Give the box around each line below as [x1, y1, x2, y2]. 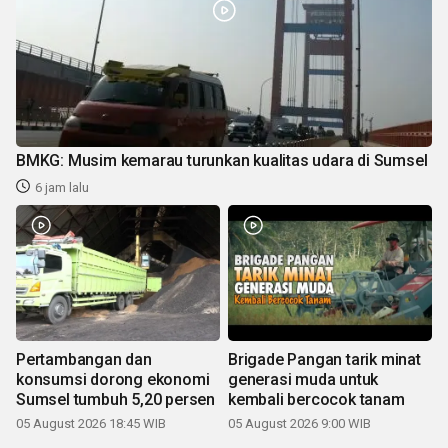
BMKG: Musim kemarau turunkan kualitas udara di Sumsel [16, 150, 428, 170]
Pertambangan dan [16, 349, 152, 369]
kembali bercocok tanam [228, 389, 405, 409]
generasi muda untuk [228, 369, 379, 389]
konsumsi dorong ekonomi [16, 369, 210, 389]
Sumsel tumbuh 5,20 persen [16, 389, 215, 409]
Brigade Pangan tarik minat [228, 349, 421, 369]
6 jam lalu [35, 179, 89, 195]
